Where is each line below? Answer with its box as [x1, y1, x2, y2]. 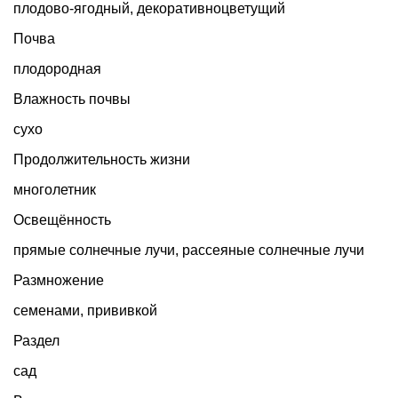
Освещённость [13, 212, 111, 228]
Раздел [13, 333, 60, 349]
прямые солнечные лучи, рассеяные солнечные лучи [13, 243, 364, 259]
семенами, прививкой [13, 303, 157, 319]
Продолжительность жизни [13, 152, 190, 168]
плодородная [13, 61, 101, 77]
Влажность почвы [13, 92, 131, 107]
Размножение [13, 273, 104, 289]
